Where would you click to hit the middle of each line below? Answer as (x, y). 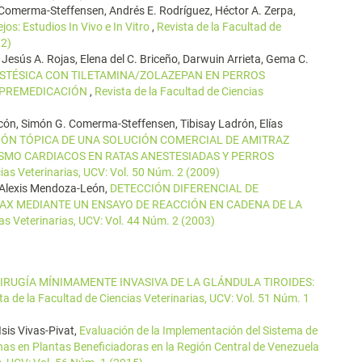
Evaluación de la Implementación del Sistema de (198, 330)
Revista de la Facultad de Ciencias (179, 91)
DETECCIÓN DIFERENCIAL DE (184, 188)
